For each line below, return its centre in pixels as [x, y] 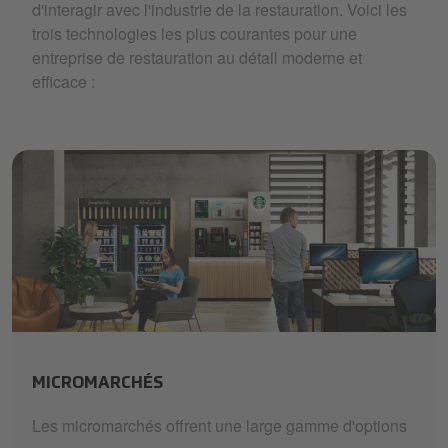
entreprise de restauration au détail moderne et [197, 57]
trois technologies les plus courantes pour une [194, 33]
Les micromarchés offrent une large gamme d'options [219, 425]
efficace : [63, 81]
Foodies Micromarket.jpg [98, 342]
